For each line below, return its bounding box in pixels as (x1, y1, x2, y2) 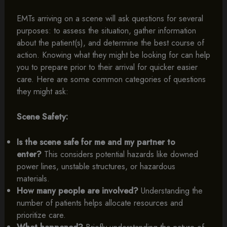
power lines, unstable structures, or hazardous (16, 160, 175, 173)
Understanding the (138, 184, 203, 197)
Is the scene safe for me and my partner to (16, 136, 175, 148)
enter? (16, 148, 42, 161)
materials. (16, 172, 50, 185)
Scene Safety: (16, 110, 68, 123)
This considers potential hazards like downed (41, 148, 198, 161)
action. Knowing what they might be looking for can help (16, 48, 210, 61)
